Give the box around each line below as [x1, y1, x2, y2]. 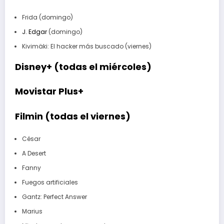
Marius [21, 207, 42, 216]
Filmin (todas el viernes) [15, 109, 130, 122]
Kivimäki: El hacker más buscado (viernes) [21, 41, 151, 50]
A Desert [21, 149, 46, 158]
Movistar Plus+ [15, 85, 83, 98]
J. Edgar [21, 27, 47, 36]
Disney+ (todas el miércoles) [15, 60, 151, 73]
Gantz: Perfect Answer [21, 192, 87, 201]
